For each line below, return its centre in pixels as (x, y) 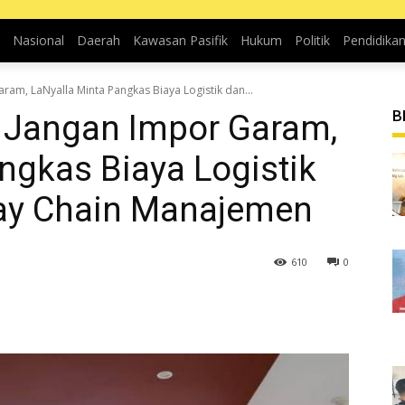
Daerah (98, 40)
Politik (312, 40)
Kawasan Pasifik (180, 40)
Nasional (38, 40)
